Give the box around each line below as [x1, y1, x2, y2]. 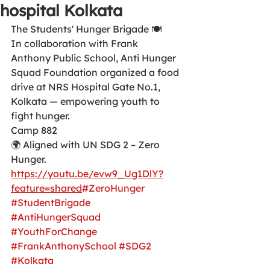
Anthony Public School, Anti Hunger [11, 52, 178, 64]
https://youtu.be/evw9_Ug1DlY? [11, 168, 163, 180]
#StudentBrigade [11, 196, 90, 209]
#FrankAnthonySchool [11, 240, 116, 252]
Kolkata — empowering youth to [11, 95, 162, 107]
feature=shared [11, 182, 82, 194]
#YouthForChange [11, 225, 97, 237]
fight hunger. [11, 110, 70, 122]
